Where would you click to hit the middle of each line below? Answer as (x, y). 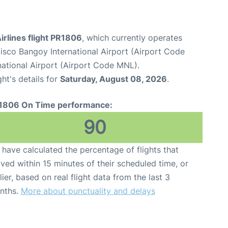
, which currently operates (132, 38)
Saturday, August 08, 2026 (113, 79)
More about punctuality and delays (88, 191)
